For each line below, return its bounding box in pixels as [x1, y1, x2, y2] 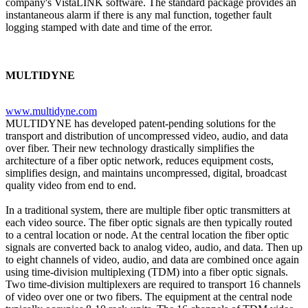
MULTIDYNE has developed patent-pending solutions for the [5, 117, 276, 129]
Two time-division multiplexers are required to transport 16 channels [5, 278, 300, 290]
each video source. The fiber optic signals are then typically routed [5, 216, 292, 228]
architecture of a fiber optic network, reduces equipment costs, [5, 154, 274, 166]
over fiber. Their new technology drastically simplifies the [5, 142, 254, 154]
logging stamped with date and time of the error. [5, 21, 212, 33]
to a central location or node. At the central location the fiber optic [5, 228, 289, 241]
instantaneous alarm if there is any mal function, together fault [5, 8, 272, 21]
